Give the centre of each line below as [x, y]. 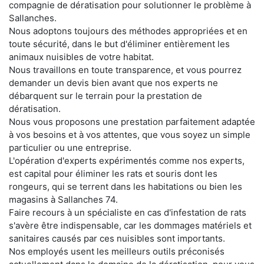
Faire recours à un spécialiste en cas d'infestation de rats [128, 212]
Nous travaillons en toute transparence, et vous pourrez [125, 70]
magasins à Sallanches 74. [63, 199]
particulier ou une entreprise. [70, 147]
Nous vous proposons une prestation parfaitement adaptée [132, 121]
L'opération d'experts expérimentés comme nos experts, [127, 160]
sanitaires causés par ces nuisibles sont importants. [117, 238]
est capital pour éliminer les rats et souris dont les [113, 173]
